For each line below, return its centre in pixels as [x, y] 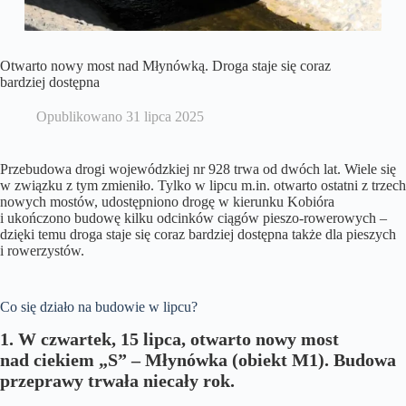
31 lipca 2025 [165, 117]
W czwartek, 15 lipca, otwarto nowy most [179, 339]
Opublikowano [79, 117]
